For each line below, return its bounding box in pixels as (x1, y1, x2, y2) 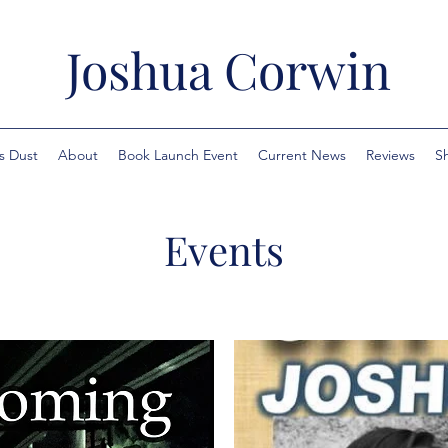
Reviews (365, 146, 415, 164)
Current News (257, 146, 346, 164)
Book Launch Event (117, 146, 238, 164)
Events (164, 223, 284, 276)
